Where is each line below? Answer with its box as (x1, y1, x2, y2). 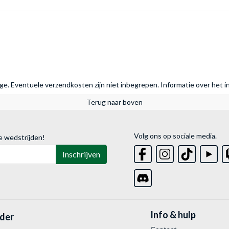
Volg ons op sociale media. (134, 131, 217, 141)
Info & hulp (150, 209, 196, 221)
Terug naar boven (86, 98, 143, 107)
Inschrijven (62, 149, 100, 159)
